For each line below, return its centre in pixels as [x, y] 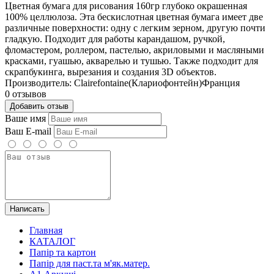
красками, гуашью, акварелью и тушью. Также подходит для [131, 61]
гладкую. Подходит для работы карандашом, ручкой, [115, 39]
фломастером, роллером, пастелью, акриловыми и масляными [135, 50]
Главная [46, 230]
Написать [27, 209]
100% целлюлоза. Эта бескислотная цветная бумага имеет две [134, 17]
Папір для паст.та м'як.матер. [90, 263]
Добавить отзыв [39, 106]
